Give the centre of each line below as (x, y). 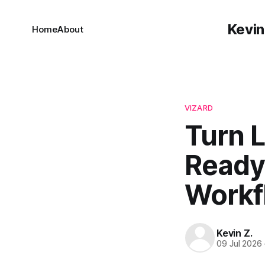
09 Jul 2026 (240, 243)
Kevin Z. (235, 233)
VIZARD (199, 108)
